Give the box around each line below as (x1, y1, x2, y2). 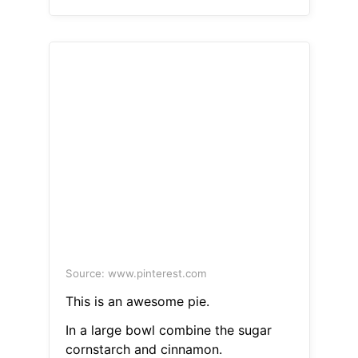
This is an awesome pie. (65, 293, 209, 310)
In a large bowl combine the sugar (65, 322, 272, 339)
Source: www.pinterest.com (65, 267, 207, 280)
